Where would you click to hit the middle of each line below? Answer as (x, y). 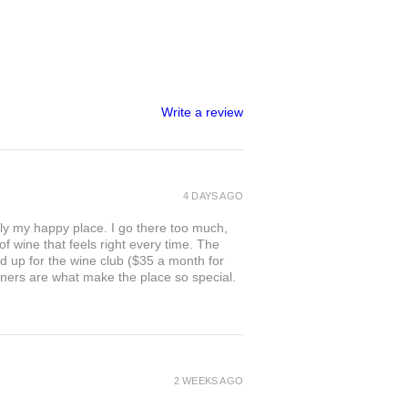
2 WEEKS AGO (208, 381)
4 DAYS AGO (213, 196)
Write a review (202, 112)
